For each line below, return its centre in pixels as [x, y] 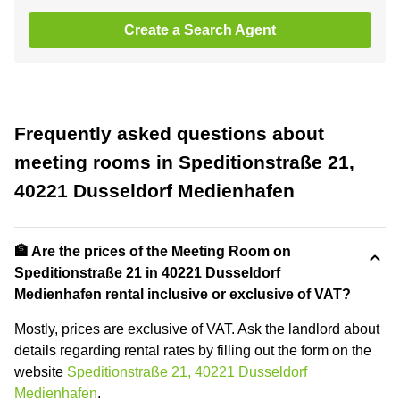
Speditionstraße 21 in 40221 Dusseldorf [147, 272]
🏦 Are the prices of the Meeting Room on [153, 251]
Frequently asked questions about [169, 133]
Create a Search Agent [200, 29]
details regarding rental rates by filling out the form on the [193, 350]
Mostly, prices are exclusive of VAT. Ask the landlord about [197, 329]
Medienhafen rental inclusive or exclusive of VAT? [183, 294]
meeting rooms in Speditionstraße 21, [184, 162]
